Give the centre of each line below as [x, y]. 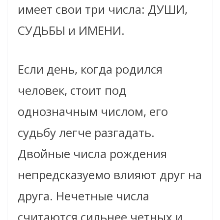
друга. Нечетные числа [83, 196]
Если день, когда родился [90, 69]
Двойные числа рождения [92, 154]
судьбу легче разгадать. [86, 133]
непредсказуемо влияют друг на [110, 175]
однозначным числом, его [93, 111]
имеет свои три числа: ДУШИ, [103, 9]
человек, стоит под [72, 90]
